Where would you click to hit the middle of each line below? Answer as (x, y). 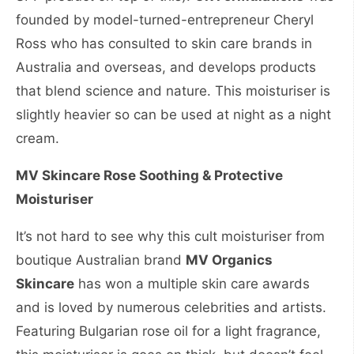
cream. (38, 138)
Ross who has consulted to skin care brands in (164, 43)
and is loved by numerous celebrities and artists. (171, 307)
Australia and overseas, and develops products (166, 67)
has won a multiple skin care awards (192, 283)
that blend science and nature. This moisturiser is (173, 90)
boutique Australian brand (101, 260)
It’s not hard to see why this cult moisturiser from (170, 236)
